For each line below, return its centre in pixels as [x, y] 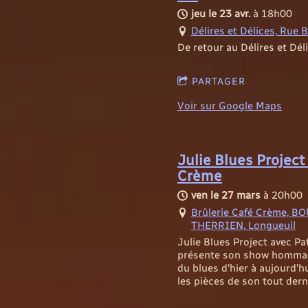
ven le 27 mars [225, 195]
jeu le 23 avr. [220, 13]
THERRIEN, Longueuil [243, 225]
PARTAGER [218, 81]
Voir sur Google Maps [230, 106]
